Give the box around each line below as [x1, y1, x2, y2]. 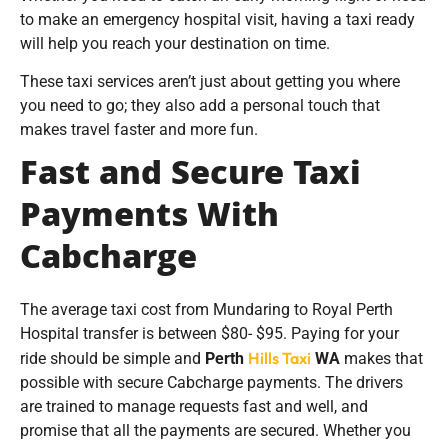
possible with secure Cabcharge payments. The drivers [20, 373, 403, 393]
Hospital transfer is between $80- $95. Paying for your [20, 324, 399, 344]
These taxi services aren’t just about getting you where [20, 72, 400, 92]
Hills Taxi [248, 348, 311, 369]
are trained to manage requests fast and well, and [20, 397, 368, 417]
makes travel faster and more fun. [20, 120, 262, 140]
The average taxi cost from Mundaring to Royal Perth [20, 300, 393, 320]
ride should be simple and [20, 349, 205, 369]
